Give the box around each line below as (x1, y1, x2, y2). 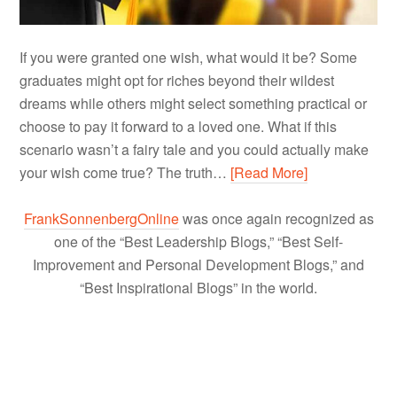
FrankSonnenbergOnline (23, 207, 179, 229)
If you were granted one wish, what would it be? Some (19, 46, 358, 67)
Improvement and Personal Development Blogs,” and (33, 253, 364, 275)
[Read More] (230, 161, 308, 183)
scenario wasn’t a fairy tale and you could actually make (19, 138, 370, 160)
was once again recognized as (178, 207, 374, 229)
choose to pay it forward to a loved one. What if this (19, 115, 338, 136)
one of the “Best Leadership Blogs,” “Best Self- (54, 230, 343, 252)
